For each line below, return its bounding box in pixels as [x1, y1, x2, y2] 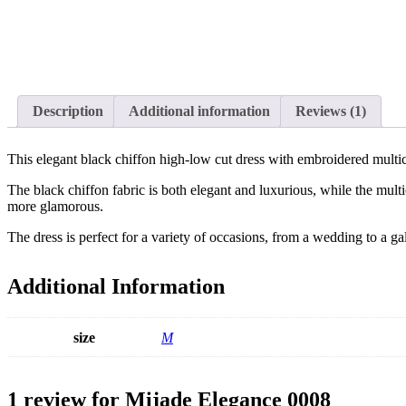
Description [33, 103, 103, 120]
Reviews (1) [295, 103, 366, 120]
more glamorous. [7, 198, 103, 215]
